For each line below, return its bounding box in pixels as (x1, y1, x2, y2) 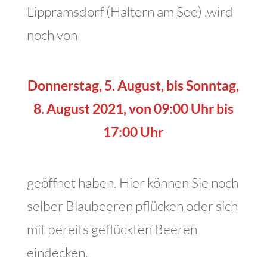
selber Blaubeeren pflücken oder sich (26, 197, 238, 214)
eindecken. (26, 244, 88, 260)
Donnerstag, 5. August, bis (27, 77, 184, 94)
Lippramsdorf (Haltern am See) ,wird (26, 3, 233, 20)
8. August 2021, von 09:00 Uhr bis (33, 100, 234, 117)
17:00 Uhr (103, 123, 164, 140)
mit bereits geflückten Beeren (26, 221, 197, 237)
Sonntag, (186, 77, 240, 94)
